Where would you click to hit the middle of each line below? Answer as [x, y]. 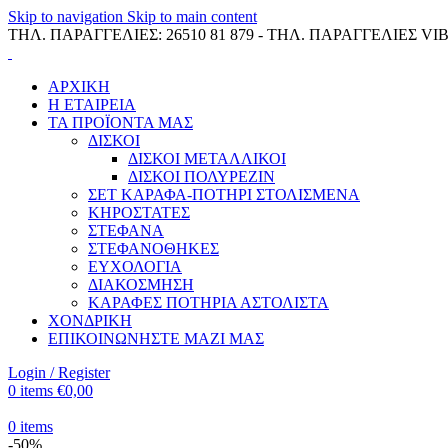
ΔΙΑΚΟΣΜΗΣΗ [141, 284]
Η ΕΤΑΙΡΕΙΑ [92, 104]
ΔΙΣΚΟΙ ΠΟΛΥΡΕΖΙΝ [201, 176]
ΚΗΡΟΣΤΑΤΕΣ [139, 212]
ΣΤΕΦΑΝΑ [126, 230]
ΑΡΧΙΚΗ [79, 86]
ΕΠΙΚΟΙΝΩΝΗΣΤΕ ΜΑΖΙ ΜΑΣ [156, 338]
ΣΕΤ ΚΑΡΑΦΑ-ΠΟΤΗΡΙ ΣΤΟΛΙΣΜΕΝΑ [224, 194]
